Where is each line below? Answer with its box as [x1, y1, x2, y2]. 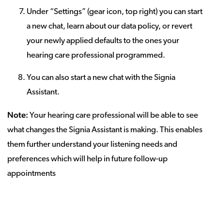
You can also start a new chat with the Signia [27, 74, 175, 82]
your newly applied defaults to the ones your [27, 37, 179, 46]
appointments [7, 170, 56, 178]
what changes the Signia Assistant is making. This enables [7, 126, 202, 135]
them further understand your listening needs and [7, 140, 177, 149]
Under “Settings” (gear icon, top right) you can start [27, 8, 202, 16]
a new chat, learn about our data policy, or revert [27, 22, 192, 31]
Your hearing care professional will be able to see [30, 111, 198, 120]
